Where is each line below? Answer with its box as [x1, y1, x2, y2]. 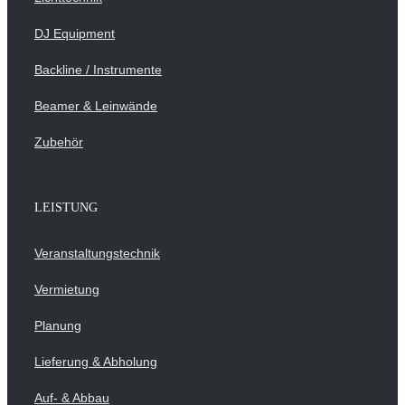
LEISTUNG [34, 201, 98, 215]
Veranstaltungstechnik [34, 246, 160, 261]
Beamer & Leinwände [34, 99, 157, 114]
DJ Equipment [34, 26, 115, 42]
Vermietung [34, 282, 99, 297]
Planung [34, 318, 81, 334]
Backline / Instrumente [34, 62, 162, 78]
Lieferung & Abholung [34, 354, 157, 370]
